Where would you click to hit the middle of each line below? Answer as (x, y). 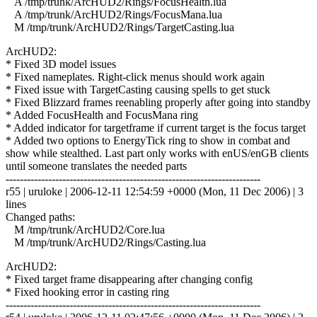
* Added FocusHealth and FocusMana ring (102, 115)
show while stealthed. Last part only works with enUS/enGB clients (157, 153)
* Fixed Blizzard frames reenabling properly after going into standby (158, 102)
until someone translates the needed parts (96, 166)
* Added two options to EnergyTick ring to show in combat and (148, 140)
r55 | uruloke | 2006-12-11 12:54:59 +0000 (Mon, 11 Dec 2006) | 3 (155, 191)
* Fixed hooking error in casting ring (87, 292)
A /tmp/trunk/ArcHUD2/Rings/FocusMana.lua (114, 14)
